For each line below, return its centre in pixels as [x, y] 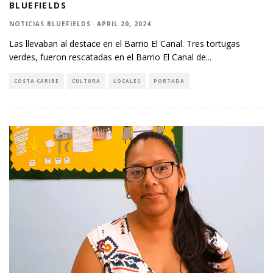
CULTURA [86, 81]
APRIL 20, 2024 [124, 24]
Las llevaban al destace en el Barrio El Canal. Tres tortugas [125, 44]
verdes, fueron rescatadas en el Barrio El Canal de [108, 57]
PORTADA [169, 81]
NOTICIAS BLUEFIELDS [50, 24]
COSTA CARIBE [37, 81]
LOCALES [127, 81]
